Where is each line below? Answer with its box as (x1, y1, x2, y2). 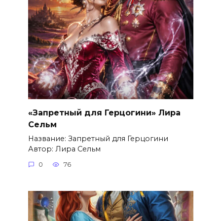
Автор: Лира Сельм (28, 144, 101, 153)
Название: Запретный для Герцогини (28, 134, 168, 143)
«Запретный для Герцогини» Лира (28, 108, 181, 117)
